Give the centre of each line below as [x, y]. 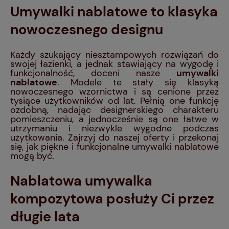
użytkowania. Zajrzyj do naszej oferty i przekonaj [114, 137]
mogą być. [32, 156]
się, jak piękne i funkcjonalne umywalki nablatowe [114, 146]
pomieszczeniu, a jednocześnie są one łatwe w [114, 119]
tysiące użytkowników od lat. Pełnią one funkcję [114, 100]
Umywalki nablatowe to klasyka [114, 12]
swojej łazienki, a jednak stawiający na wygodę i [114, 64]
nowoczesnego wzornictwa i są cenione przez [114, 91]
